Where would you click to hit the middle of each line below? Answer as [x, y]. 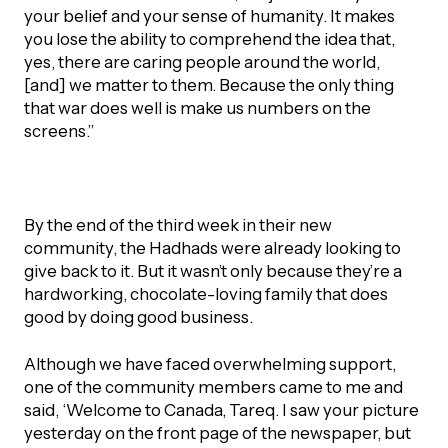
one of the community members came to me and [213, 386]
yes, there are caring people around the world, [201, 62]
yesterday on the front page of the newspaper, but [217, 432]
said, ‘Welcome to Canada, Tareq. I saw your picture [221, 409]
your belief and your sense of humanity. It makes [209, 16]
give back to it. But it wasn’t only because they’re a [212, 270]
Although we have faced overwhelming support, [209, 363]
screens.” [58, 131]
